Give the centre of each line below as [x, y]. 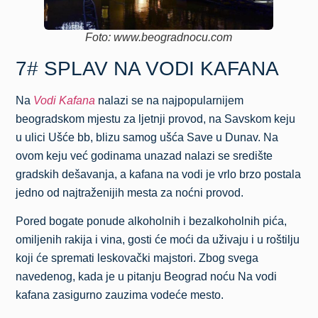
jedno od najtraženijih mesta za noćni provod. [130, 192]
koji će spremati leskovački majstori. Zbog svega [137, 258]
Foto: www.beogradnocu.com [159, 37]
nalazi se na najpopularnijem [171, 100]
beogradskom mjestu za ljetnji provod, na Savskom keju [156, 119]
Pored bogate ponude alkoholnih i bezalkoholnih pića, [152, 221]
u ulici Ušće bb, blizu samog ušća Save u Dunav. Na [147, 137]
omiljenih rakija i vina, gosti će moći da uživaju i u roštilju [158, 240]
